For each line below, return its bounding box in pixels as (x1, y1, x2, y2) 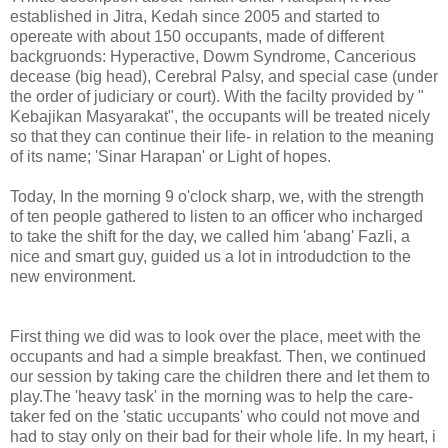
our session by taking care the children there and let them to (10, 367, 430, 385)
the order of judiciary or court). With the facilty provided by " (10, 87, 424, 105)
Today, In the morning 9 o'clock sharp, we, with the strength (10, 187, 424, 205)
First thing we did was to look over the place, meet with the (10, 327, 421, 345)
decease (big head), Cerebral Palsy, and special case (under (10, 67, 438, 85)
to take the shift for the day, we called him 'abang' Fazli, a (10, 227, 410, 245)
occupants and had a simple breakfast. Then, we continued (10, 347, 426, 365)
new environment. (10, 267, 140, 285)
